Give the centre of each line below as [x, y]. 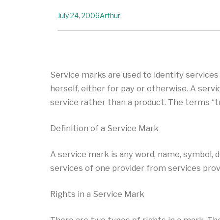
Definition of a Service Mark [104, 128]
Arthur [110, 15]
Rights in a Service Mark [97, 194]
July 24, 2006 [79, 15]
